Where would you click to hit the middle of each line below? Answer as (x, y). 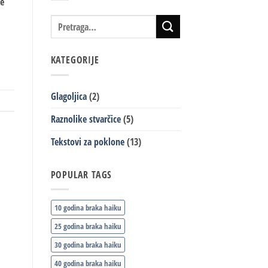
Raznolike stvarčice (86, 119)
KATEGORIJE (75, 60)
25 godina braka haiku (88, 226)
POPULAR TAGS (81, 174)
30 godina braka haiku (88, 245)
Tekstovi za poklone (87, 141)
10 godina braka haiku (88, 208)
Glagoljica (68, 96)
